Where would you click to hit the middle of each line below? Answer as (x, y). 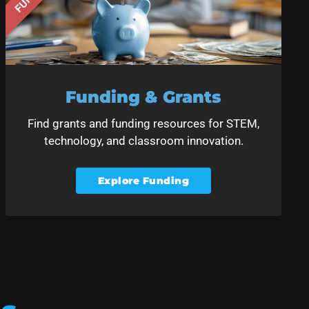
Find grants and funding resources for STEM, (143, 124)
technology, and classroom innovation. (143, 141)
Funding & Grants (143, 97)
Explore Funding (143, 180)
